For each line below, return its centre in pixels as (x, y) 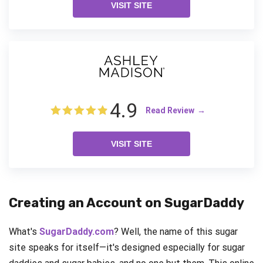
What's (24, 231)
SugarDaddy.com (77, 231)
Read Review (170, 110)
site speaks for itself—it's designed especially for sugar (127, 247)
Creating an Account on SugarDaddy (127, 203)
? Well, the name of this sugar (176, 231)
